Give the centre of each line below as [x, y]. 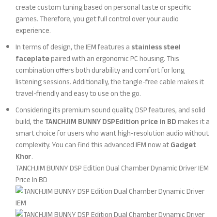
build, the [31, 122]
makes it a [193, 122]
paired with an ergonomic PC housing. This [115, 59]
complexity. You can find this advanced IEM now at [93, 145]
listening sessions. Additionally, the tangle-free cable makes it [110, 82]
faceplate [33, 59]
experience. [33, 31]
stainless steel [156, 47]
